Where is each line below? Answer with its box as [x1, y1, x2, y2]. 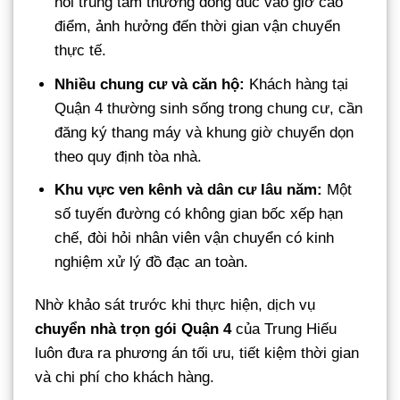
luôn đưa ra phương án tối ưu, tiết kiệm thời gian [35, 344, 359, 362]
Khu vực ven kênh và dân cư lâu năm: [54, 180, 323, 198]
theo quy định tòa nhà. [54, 147, 203, 165]
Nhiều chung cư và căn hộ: [54, 75, 246, 93]
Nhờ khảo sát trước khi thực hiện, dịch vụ [35, 296, 315, 313]
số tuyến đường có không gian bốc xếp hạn [54, 204, 344, 222]
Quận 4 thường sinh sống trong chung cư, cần [54, 99, 363, 117]
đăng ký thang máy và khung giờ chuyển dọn [54, 123, 354, 141]
